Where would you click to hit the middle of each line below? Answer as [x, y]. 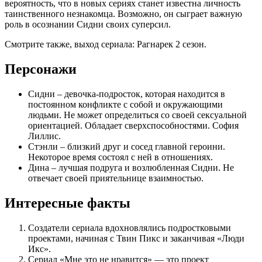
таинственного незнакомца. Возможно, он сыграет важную [123, 13]
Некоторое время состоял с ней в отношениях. [120, 157]
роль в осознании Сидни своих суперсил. [88, 24]
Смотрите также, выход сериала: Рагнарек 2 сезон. [106, 44]
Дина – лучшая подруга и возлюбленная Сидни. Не [131, 167]
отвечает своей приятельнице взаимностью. [116, 178]
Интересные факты [68, 203]
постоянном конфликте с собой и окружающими [125, 104]
